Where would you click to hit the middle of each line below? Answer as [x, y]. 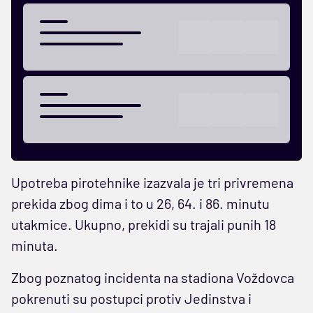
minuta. [35, 245]
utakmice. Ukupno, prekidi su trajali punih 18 [144, 224]
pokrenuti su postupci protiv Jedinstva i [131, 298]
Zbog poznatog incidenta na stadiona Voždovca [153, 277]
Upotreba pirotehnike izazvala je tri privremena [152, 182]
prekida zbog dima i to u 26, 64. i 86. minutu [140, 203]
